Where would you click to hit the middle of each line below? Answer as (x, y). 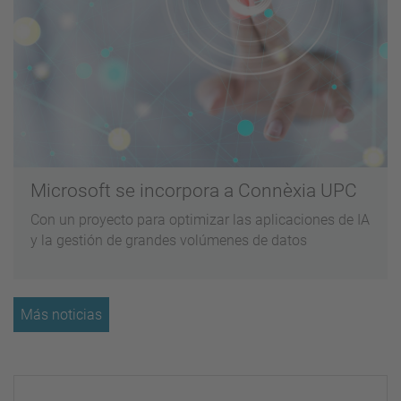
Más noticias (61, 314)
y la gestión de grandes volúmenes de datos (169, 241)
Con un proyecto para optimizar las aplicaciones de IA (200, 220)
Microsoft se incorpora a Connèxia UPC (194, 191)
